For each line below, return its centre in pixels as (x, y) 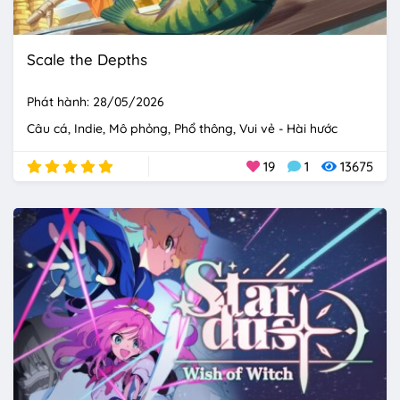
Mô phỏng (138, 128)
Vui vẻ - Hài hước (288, 128)
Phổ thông (204, 128)
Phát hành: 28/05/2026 (96, 101)
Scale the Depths (87, 59)
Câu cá (47, 128)
